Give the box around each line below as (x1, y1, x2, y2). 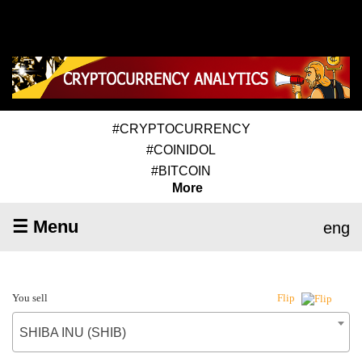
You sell (12, 291, 48, 304)
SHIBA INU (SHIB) (19, 325, 126, 339)
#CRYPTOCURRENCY (112, 121, 250, 136)
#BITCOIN (151, 163, 211, 178)
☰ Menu (12, 216, 78, 237)
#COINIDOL (146, 142, 216, 157)
